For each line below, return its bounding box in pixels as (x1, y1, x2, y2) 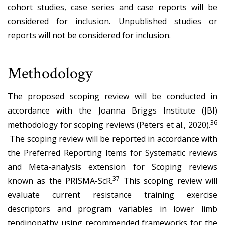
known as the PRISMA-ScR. (8, 175, 113, 186)
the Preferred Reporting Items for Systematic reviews (8, 147, 217, 158)
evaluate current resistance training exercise (8, 189, 217, 200)
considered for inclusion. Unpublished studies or (8, 15, 217, 27)
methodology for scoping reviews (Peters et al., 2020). (8, 119, 210, 130)
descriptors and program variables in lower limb (8, 203, 217, 214)
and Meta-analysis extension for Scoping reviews (8, 161, 217, 172)
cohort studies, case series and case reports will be (8, 1, 217, 13)
